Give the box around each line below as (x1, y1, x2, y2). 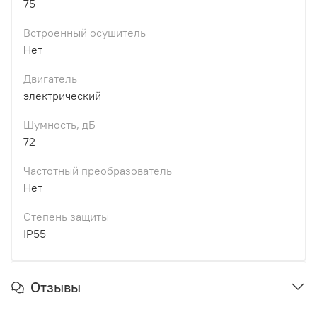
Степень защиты (23, 209, 109, 224)
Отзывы (30, 277, 81, 296)
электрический (23, 88, 101, 103)
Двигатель (23, 71, 77, 86)
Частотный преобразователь (23, 163, 172, 178)
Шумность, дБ (23, 117, 96, 132)
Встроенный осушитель (23, 25, 146, 40)
